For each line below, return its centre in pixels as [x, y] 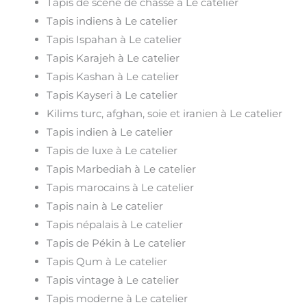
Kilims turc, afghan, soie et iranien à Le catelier [165, 114]
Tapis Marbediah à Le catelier [122, 169]
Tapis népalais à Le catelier [115, 225]
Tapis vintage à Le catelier [113, 280]
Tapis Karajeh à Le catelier [113, 58]
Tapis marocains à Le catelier [121, 188]
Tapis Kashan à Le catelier [113, 77]
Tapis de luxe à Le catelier [112, 151]
